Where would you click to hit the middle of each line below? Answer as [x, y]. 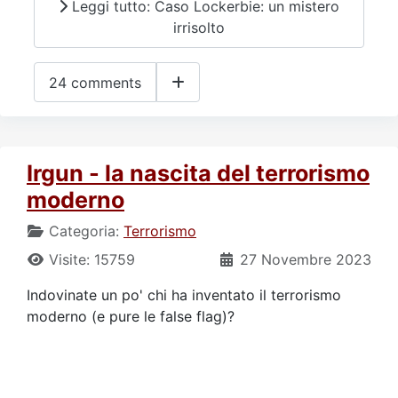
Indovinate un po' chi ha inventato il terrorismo [184, 295]
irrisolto [199, 28]
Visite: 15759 [92, 260]
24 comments [95, 82]
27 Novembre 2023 [306, 260]
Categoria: [84, 231]
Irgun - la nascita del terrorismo [198, 174]
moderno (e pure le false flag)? [131, 317]
